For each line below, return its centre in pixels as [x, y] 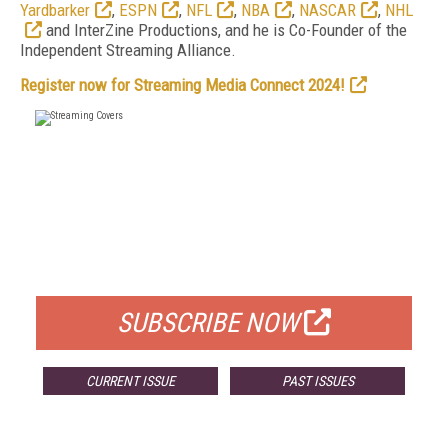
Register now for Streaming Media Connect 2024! [182, 85]
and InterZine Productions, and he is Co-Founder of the [224, 30]
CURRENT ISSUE [130, 381]
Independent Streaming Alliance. [128, 50]
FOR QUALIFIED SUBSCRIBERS [224, 271]
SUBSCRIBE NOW [208, 323]
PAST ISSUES [317, 381]
